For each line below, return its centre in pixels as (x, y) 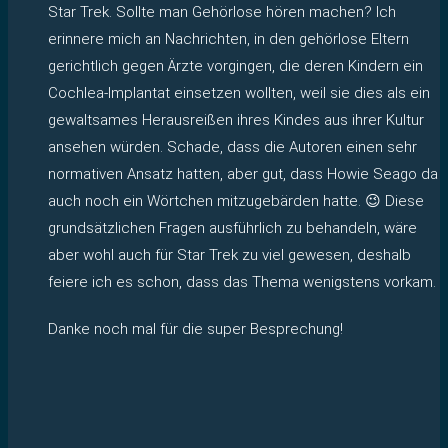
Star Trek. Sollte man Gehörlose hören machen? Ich (222, 11)
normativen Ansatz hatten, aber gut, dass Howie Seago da (243, 173)
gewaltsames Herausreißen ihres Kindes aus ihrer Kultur (236, 119)
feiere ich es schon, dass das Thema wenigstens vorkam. (242, 281)
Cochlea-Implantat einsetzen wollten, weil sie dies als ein (239, 92)
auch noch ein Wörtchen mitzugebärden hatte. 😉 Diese (236, 200)
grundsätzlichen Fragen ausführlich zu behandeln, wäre (232, 227)
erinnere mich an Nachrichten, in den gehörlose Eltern (228, 38)
